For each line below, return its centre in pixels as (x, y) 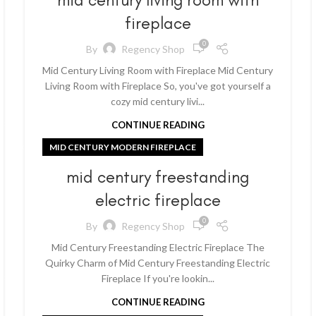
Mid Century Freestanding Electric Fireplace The (158, 247)
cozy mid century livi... (158, 101)
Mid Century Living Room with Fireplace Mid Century (158, 70)
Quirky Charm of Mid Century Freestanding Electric (158, 263)
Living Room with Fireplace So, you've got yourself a (158, 86)
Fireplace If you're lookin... (158, 278)
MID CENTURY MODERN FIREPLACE (123, 147)
